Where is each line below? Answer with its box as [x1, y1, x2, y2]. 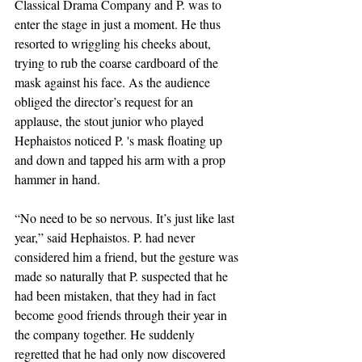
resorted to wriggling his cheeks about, [15, 35, 214, 52]
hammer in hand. [15, 170, 104, 187]
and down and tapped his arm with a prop [15, 151, 229, 168]
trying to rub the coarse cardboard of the [15, 54, 221, 71]
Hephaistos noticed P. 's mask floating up [15, 132, 225, 149]
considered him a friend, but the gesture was [15, 248, 242, 265]
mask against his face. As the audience [15, 74, 213, 90]
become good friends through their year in [15, 306, 230, 323]
